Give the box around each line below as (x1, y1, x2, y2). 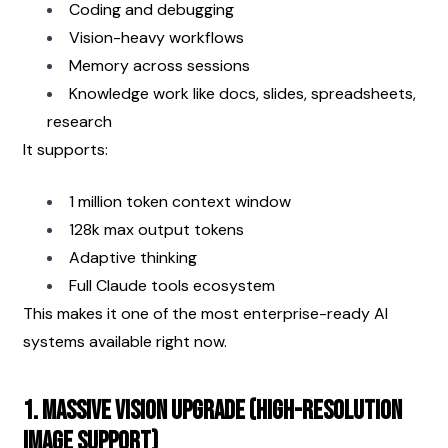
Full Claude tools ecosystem (69, 274, 275, 296)
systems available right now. (23, 330, 227, 352)
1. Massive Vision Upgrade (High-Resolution (23, 395, 402, 427)
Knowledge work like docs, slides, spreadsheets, (69, 82, 416, 104)
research (47, 110, 112, 132)
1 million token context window (69, 190, 291, 212)
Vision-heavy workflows (69, 26, 244, 48)
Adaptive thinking (69, 246, 197, 268)
